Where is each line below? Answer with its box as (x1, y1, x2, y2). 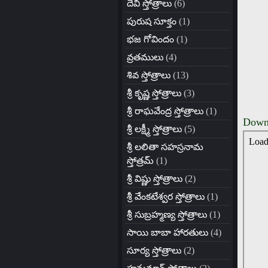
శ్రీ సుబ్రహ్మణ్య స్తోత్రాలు (127, 209, 207, 220)
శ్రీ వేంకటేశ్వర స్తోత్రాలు (127, 191, 205, 202)
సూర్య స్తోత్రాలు (127, 245, 181, 255)
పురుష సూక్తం (127, 16, 176, 26)
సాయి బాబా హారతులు (127, 227, 208, 237)
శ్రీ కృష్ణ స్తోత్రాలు (127, 88, 181, 98)
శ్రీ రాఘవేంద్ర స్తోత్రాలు (127, 106, 203, 116)
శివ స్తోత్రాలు (127, 70, 170, 80)
